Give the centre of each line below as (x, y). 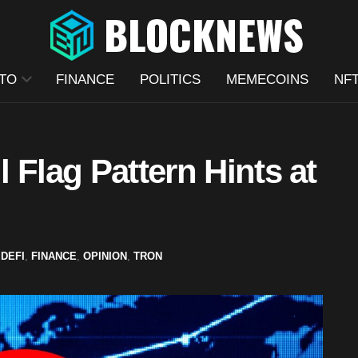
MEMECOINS (267, 80)
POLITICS (170, 80)
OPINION (105, 256)
